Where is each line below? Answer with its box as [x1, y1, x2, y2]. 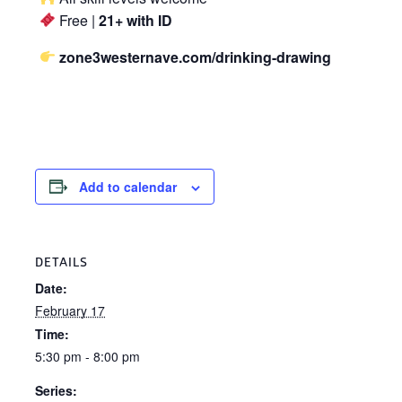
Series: [35, 380, 77, 399]
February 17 [35, 301, 105, 319]
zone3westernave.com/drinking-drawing [59, 46, 332, 67]
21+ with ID [99, 9, 173, 31]
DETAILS [35, 254, 88, 270]
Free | [56, 9, 100, 31]
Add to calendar [79, 177, 177, 196]
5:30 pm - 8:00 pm [35, 346, 140, 365]
